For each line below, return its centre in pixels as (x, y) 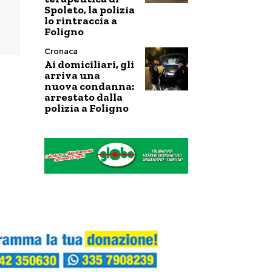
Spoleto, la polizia (90, 10)
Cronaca (61, 51)
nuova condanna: (89, 86)
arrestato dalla (83, 97)
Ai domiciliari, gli (89, 64)
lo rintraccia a (81, 21)
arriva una (72, 75)
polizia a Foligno (87, 108)
